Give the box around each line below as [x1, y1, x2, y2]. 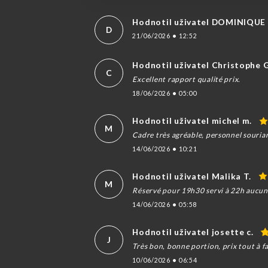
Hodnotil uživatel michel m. [132, 115, 252, 126]
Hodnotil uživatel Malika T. [132, 170, 252, 181]
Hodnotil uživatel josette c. [132, 226, 254, 237]
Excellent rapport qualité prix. [132, 74, 241, 84]
